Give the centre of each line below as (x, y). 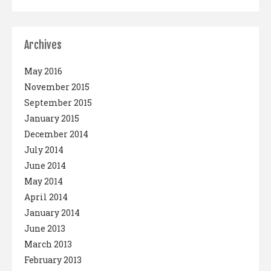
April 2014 (46, 197)
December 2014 (56, 134)
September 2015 (58, 102)
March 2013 (48, 244)
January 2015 (52, 118)
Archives (43, 44)
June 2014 (45, 165)
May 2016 (43, 71)
